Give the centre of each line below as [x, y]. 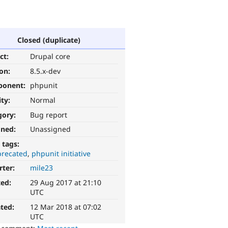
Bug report [49, 115]
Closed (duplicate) [49, 40]
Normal [43, 100]
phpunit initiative [61, 153]
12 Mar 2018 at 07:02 [66, 207]
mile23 [42, 168]
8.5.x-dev [46, 71]
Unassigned [51, 129]
